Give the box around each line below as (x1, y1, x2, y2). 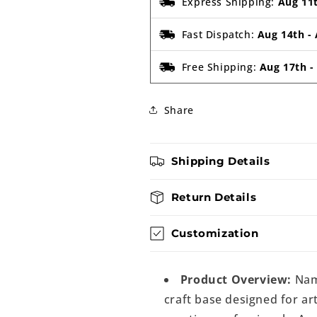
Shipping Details (171, 154, 270, 168)
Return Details (171, 190, 257, 204)
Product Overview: (180, 272, 292, 287)
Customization (171, 226, 259, 240)
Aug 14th (257, 28, 305, 41)
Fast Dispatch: (181, 28, 258, 41)
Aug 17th (259, 60, 307, 74)
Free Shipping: (181, 60, 260, 74)
